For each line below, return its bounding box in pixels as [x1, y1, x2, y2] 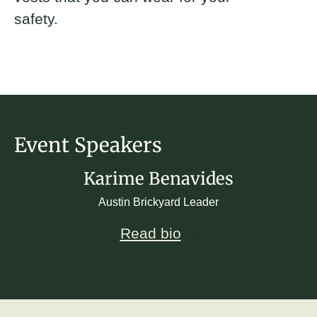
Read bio [120, 225, 181, 242]
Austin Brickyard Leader [98, 196, 219, 209]
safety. [14, 11, 58, 28]
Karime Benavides [83, 168, 234, 190]
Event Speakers [14, 132, 162, 158]
